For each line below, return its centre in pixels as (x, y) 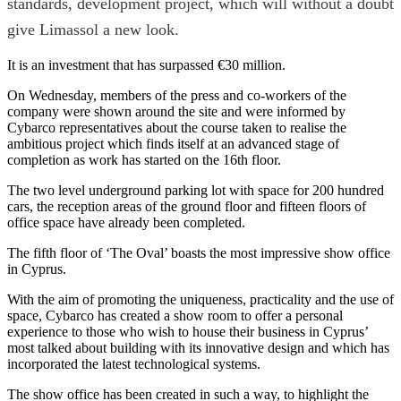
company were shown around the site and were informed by (176, 111)
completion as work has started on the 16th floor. (144, 159)
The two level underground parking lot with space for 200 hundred (196, 190)
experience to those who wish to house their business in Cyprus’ (188, 331)
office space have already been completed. (126, 222)
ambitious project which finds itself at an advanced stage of (173, 143)
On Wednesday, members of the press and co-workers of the (177, 95)
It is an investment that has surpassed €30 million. (146, 64)
